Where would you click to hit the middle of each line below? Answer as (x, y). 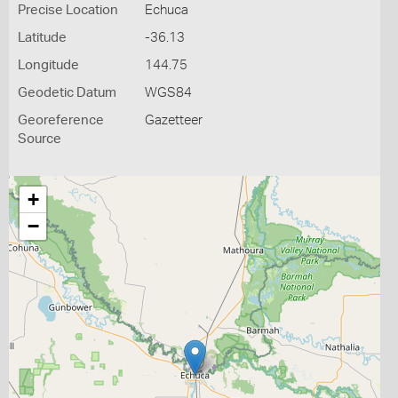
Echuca (166, 10)
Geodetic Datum (67, 93)
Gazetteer (173, 120)
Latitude (42, 38)
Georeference (61, 120)
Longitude (48, 65)
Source (40, 139)
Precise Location (68, 10)
